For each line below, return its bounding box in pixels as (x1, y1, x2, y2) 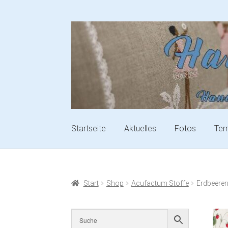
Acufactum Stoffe (131, 179, 189, 188)
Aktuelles (124, 123, 157, 133)
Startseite (71, 123, 106, 133)
